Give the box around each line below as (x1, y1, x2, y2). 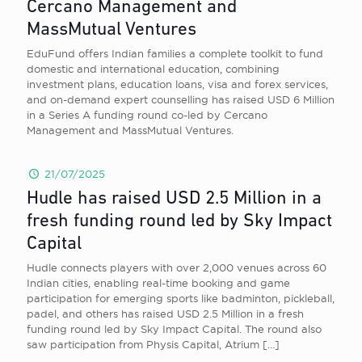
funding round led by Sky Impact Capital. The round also (27, 323, 322, 335)
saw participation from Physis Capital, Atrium (27, 339, 259, 350)
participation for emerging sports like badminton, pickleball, (27, 293, 335, 304)
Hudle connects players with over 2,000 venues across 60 (27, 262, 326, 273)
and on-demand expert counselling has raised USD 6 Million (27, 94, 335, 105)
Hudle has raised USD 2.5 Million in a (27, 190, 322, 208)
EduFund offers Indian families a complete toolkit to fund (27, 48, 323, 59)
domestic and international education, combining (27, 63, 280, 74)
